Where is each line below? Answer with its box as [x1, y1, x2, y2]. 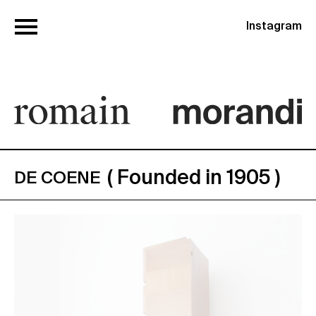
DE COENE [14, 169, 100, 187]
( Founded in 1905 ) [107, 168, 280, 188]
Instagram [246, 21, 302, 32]
